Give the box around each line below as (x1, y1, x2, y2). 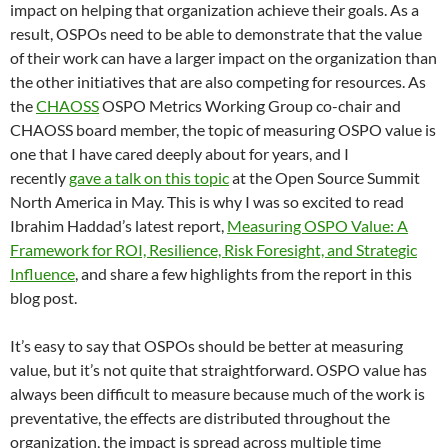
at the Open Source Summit (229, 168, 420, 187)
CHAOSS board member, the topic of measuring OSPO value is (10, 120, 436, 139)
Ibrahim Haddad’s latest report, (10, 216, 227, 235)
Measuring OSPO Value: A (227, 216, 408, 235)
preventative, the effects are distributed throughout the (10, 408, 390, 427)
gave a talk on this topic (69, 168, 229, 187)
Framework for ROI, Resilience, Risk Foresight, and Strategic (10, 240, 417, 259)
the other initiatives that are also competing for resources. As (10, 72, 426, 91)
